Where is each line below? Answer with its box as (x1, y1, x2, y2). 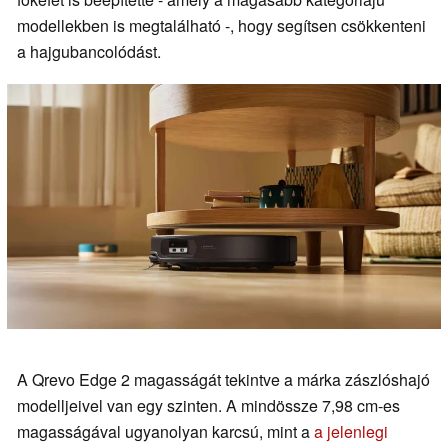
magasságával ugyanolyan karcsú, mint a (17, 419, 314, 443)
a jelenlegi (314, 419, 388, 443)
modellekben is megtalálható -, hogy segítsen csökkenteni (17, 14, 426, 38)
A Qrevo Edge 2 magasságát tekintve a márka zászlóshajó (17, 367, 430, 391)
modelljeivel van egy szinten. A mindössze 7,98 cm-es (17, 393, 400, 417)
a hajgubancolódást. (17, 40, 161, 64)
